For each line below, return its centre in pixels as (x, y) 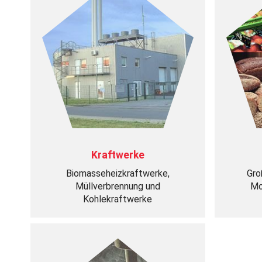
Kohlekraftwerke (118, 199)
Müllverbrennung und (118, 186)
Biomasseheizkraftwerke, (118, 173)
